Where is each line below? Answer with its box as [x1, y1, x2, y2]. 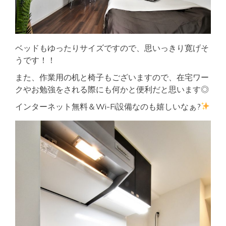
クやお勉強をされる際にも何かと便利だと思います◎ [15, 84, 209, 94]
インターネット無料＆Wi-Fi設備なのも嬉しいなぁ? [15, 101, 201, 111]
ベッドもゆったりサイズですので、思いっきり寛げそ [15, 42, 209, 53]
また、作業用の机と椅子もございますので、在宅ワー [15, 72, 209, 82]
